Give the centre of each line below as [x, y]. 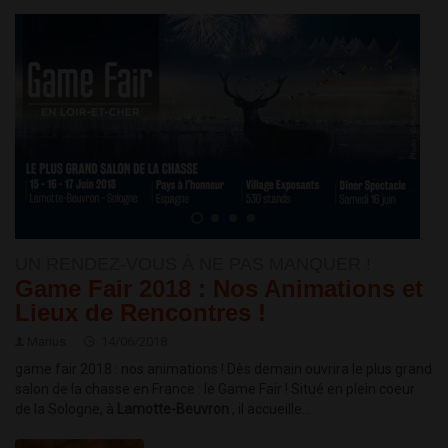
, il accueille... [271, 409]
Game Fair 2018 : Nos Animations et [219, 289]
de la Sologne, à [66, 409]
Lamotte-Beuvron [174, 409]
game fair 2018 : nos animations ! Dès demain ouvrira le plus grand [223, 369]
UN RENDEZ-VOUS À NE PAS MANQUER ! [193, 264]
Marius [46, 342]
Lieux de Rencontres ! [140, 313]
